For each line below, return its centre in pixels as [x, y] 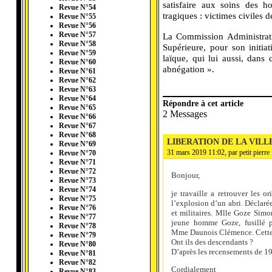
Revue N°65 [77, 108]
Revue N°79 [77, 235]
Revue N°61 [77, 71]
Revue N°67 [77, 126]
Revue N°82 [77, 263]
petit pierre [254, 152]
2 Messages [185, 114]
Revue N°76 [77, 208]
